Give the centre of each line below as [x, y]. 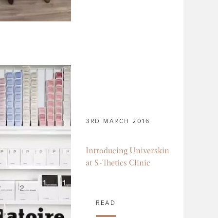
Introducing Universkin [128, 151]
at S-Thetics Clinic [118, 163]
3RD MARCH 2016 [118, 121]
